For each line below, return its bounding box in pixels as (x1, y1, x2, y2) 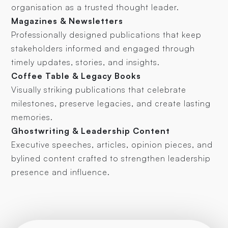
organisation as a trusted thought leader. (11, 2, 180, 13)
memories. (11, 112, 53, 123)
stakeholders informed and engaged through (11, 43, 195, 54)
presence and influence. (11, 167, 110, 178)
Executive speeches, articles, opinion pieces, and (11, 139, 213, 150)
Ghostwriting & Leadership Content (11, 126, 170, 136)
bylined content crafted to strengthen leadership (11, 153, 211, 164)
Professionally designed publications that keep (11, 30, 202, 40)
